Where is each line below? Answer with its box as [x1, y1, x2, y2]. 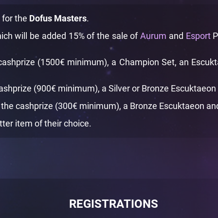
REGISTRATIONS [69, 197, 158, 211]
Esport [185, 31, 211, 41]
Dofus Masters [29, 13, 87, 23]
